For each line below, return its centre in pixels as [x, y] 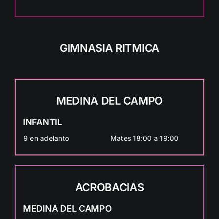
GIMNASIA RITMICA [109, 48]
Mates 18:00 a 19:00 [144, 138]
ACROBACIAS [109, 187]
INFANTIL [42, 122]
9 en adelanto [46, 138]
